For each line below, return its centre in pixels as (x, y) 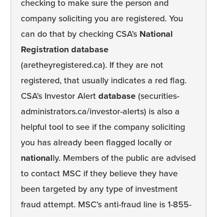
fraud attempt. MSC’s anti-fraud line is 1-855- (106, 204)
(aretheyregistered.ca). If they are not (92, 65)
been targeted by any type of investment (99, 189)
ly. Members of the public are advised (124, 158)
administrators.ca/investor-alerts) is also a (100, 111)
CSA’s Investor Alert (60, 96)
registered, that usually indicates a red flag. (104, 80)
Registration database (65, 49)
